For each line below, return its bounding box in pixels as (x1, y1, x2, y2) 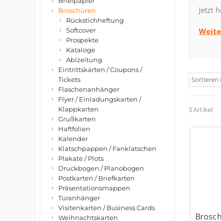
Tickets (58, 75, 80, 83)
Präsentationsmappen (58, 184, 130, 192)
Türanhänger (58, 194, 100, 202)
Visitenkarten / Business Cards (58, 204, 155, 212)
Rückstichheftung (66, 16, 124, 24)
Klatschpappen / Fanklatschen (58, 145, 156, 152)
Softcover (66, 26, 96, 34)
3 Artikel (188, 105, 213, 114)
